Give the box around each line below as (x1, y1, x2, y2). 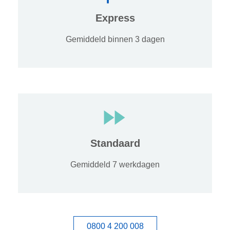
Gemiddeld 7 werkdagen (70, 160, 160, 169)
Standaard (90, 137, 140, 149)
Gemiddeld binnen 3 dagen (65, 34, 165, 44)
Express (95, 12, 135, 24)
